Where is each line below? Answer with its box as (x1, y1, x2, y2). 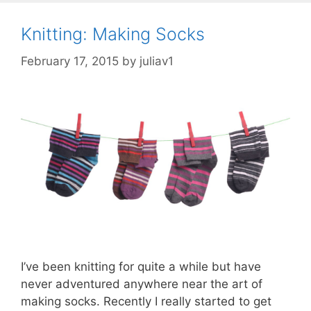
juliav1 (140, 53, 174, 68)
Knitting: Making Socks (21, 24, 205, 45)
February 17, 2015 (21, 53, 119, 68)
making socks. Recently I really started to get (21, 294, 271, 308)
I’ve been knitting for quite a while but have (21, 259, 261, 274)
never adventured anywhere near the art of (21, 276, 262, 291)
